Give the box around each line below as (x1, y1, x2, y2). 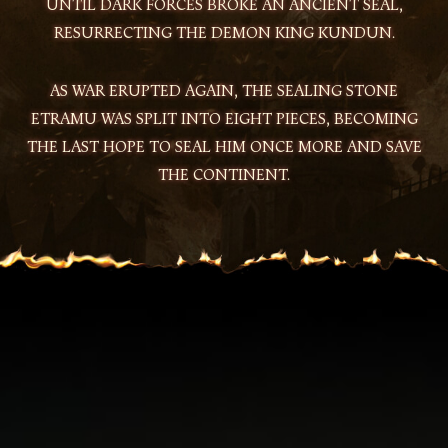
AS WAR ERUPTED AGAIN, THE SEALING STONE (50, 80, 398, 101)
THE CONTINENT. (158, 164, 290, 185)
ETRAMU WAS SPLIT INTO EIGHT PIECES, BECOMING (30, 108, 418, 129)
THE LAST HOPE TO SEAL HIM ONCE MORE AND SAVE (26, 136, 422, 157)
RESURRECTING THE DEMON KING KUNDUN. (53, 22, 395, 43)
